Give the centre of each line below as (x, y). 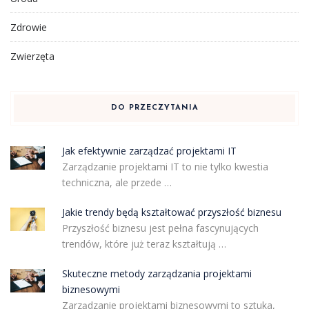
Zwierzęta (32, 57)
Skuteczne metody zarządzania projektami (157, 274)
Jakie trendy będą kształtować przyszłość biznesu (171, 212)
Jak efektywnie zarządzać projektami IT (149, 151)
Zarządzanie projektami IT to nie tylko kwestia (165, 167)
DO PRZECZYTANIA (154, 108)
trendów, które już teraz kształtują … (144, 244)
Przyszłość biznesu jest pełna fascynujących (160, 228)
